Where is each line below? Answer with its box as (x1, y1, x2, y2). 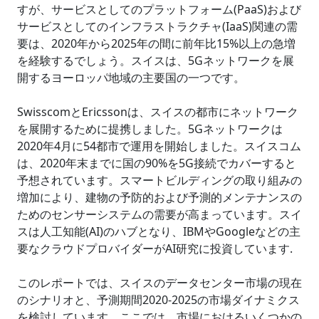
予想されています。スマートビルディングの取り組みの (17, 172, 302, 188)
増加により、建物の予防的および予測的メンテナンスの (17, 189, 302, 205)
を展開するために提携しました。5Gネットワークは (17, 121, 283, 137)
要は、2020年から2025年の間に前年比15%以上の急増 (17, 36, 296, 51)
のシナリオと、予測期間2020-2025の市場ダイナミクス (17, 292, 300, 308)
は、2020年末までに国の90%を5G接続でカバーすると (17, 155, 296, 171)
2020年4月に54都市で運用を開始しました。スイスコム (17, 138, 301, 154)
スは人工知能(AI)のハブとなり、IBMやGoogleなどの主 (17, 224, 300, 239)
